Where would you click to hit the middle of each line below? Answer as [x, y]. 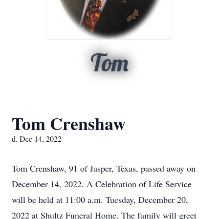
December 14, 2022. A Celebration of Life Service [102, 184]
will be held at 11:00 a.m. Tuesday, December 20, [100, 199]
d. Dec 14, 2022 [37, 139]
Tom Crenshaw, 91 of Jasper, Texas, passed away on [104, 168]
